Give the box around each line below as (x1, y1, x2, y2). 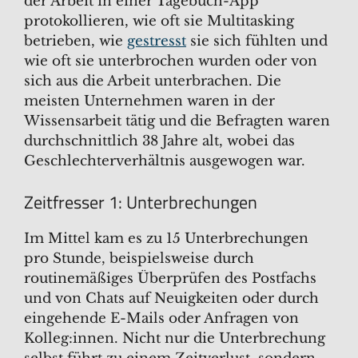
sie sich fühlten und (186, 33, 328, 50)
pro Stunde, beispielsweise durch (24, 249, 254, 267)
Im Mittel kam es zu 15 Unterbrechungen (24, 229, 308, 247)
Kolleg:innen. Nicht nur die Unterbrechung (24, 329, 325, 347)
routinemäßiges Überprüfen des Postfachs (24, 269, 316, 287)
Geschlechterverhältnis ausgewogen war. (24, 153, 305, 169)
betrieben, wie (24, 33, 127, 50)
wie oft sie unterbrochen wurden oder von (24, 53, 317, 70)
